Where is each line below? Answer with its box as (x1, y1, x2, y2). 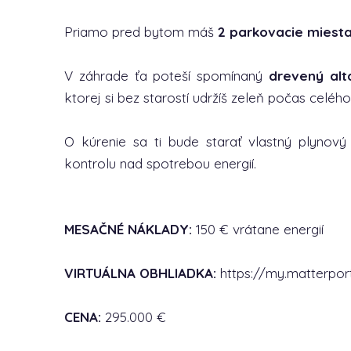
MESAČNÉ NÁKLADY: (64, 221, 192, 237)
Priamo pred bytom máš (64, 24, 218, 40)
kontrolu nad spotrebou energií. (64, 155, 256, 172)
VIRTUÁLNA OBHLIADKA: (64, 265, 216, 281)
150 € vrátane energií (192, 221, 324, 237)
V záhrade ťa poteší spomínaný (64, 67, 270, 84)
